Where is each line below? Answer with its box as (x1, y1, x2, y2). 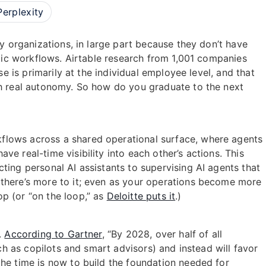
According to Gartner (4, 228, 102, 240)
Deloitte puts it (106, 190, 176, 202)
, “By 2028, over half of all (102, 228, 223, 240)
